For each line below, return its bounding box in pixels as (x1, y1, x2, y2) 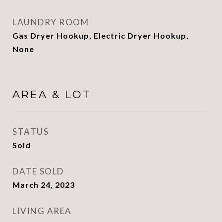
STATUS (12, 126, 49, 137)
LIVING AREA (12, 206, 72, 216)
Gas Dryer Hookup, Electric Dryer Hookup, (12, 31, 189, 40)
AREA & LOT (12, 88, 91, 101)
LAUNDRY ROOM (12, 17, 89, 27)
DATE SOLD (12, 166, 64, 176)
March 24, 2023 (12, 180, 75, 189)
